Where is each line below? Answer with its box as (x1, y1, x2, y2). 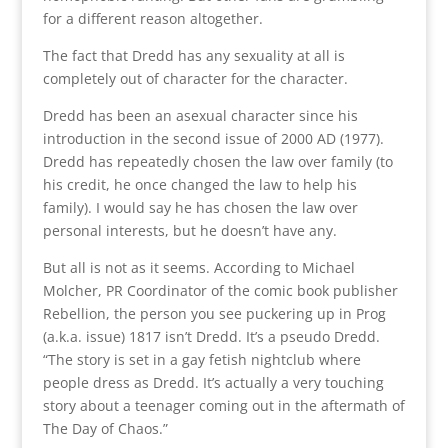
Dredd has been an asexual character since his (42, 106, 358, 126)
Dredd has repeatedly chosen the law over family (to (42, 152, 393, 172)
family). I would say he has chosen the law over (42, 198, 358, 218)
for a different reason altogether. (42, 9, 263, 29)
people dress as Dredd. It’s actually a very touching (42, 373, 384, 393)
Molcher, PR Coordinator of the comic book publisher (42, 281, 398, 301)
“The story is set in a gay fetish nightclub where (42, 350, 361, 370)
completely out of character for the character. (42, 69, 348, 89)
